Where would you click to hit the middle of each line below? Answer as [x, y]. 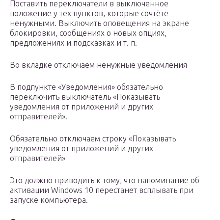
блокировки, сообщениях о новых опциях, [88, 33]
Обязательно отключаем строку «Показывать [93, 139]
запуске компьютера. [49, 200]
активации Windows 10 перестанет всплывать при [102, 190]
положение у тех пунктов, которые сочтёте [89, 14]
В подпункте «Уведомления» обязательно [86, 87]
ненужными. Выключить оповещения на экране [99, 23]
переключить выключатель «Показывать [85, 97]
